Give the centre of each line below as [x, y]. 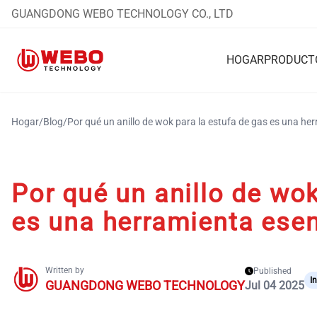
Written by [65, 270]
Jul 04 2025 [275, 286]
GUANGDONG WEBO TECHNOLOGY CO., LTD [122, 13]
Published [272, 271]
